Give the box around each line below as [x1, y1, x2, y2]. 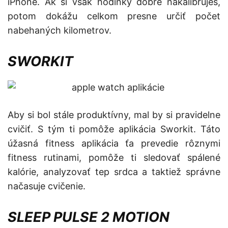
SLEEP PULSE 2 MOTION [8, 209, 169, 226]
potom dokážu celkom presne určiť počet [8, 11, 220, 22]
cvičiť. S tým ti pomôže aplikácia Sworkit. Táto [8, 124, 220, 135]
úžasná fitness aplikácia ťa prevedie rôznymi [8, 138, 220, 149]
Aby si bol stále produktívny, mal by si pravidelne [8, 109, 220, 121]
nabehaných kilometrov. [8, 25, 111, 36]
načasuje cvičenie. [8, 181, 85, 192]
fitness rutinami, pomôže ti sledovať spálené [8, 152, 220, 163]
